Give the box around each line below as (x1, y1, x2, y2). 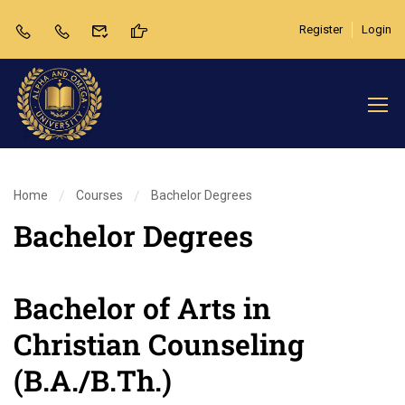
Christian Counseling (14, 325, 305, 363)
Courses (76, 188, 123, 202)
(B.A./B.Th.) (14, 361, 172, 400)
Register (299, 23, 343, 36)
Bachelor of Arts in (14, 288, 271, 327)
